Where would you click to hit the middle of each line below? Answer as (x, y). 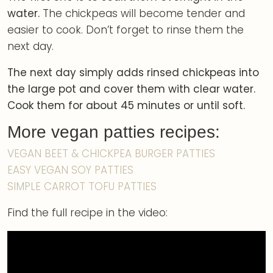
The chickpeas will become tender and (144, 13)
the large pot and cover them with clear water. (131, 89)
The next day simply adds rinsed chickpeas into (133, 73)
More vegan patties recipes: (114, 132)
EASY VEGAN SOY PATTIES (70, 170)
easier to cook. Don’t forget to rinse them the (126, 30)
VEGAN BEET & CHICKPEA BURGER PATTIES (111, 154)
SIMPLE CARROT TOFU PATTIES (82, 186)
